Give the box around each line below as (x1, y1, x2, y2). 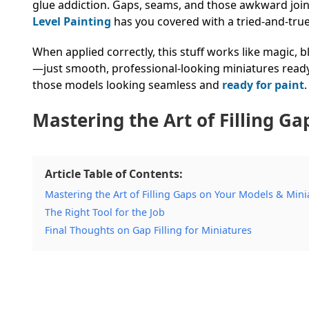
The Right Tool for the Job (45, 205, 165, 219)
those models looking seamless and (32, 77, 222, 92)
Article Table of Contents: (45, 166, 183, 181)
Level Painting (32, 13, 111, 29)
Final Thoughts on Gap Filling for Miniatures (45, 223, 252, 237)
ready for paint (222, 77, 304, 92)
